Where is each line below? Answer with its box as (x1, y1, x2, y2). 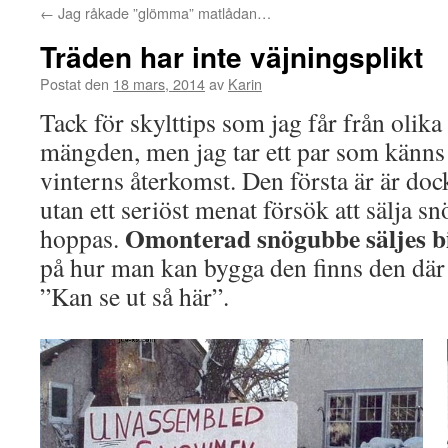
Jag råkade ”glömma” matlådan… (54, 2, 271, 23)
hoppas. (40, 221, 125, 255)
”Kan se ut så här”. (40, 279, 229, 313)
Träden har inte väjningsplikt (40, 36, 423, 77)
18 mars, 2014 (113, 73, 205, 94)
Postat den (40, 73, 109, 94)
